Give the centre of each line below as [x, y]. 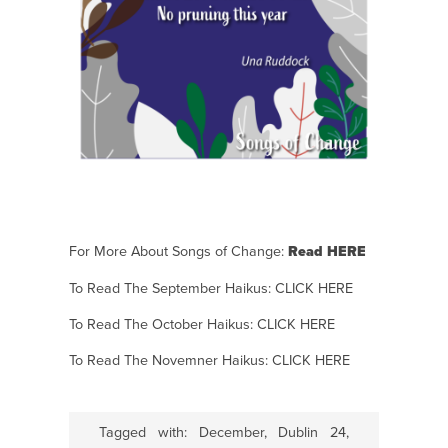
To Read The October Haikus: [163, 325]
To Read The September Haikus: [172, 288]
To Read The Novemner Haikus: [170, 361]
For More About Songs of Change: [178, 252]
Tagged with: [149, 433]
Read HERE [327, 252]
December [231, 433]
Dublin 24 [312, 433]
